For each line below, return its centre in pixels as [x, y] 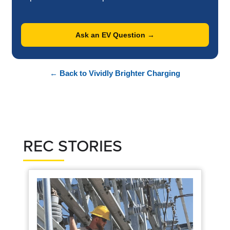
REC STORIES [73, 147]
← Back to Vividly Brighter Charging [115, 73]
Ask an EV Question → [115, 35]
